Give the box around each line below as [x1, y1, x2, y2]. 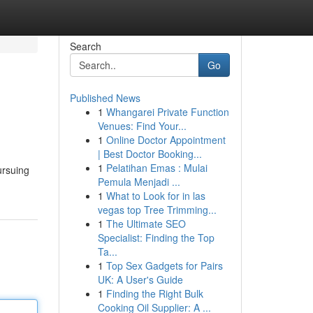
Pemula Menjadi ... [97, 175, 180, 189]
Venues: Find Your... [97, 119, 187, 133]
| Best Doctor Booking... [97, 147, 202, 161]
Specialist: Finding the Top [97, 231, 214, 245]
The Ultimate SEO [105, 217, 186, 231]
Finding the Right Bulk [105, 286, 203, 300]
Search [69, 39, 101, 53]
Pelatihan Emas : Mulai [105, 161, 208, 175]
